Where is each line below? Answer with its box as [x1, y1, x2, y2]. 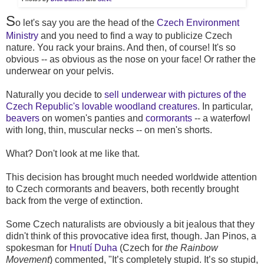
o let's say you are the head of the [15, 17, 157, 28]
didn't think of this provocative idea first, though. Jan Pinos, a [6, 230, 256, 241]
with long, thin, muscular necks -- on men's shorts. [6, 124, 212, 135]
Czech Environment [157, 17, 239, 28]
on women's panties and [39, 113, 146, 123]
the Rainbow [165, 242, 218, 253]
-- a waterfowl [194, 113, 250, 123]
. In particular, [197, 101, 253, 111]
